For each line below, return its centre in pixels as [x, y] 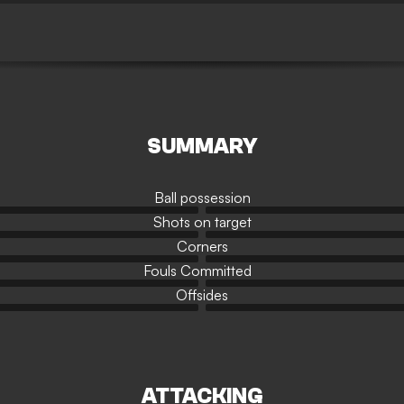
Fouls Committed [197, 271]
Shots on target [202, 222]
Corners [202, 246]
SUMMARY [202, 147]
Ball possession [202, 197]
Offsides [202, 295]
